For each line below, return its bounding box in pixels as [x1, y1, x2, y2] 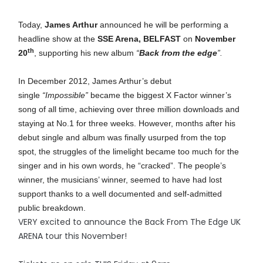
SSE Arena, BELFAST [95, 34, 184, 43]
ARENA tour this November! [18, 230, 127, 242]
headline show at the [18, 34, 96, 43]
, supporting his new [34, 48, 112, 58]
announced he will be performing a [97, 20, 229, 29]
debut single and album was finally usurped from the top [18, 133, 227, 142]
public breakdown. [18, 203, 86, 213]
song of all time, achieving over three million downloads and [18, 104, 240, 114]
